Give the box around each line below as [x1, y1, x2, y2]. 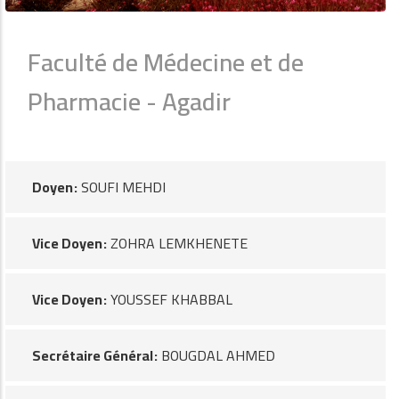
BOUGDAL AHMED [158, 342, 275, 370]
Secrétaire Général [32, 342, 153, 370]
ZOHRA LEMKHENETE [107, 230, 248, 257]
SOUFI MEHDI [77, 174, 166, 201]
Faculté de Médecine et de [28, 39, 304, 86]
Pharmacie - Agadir [28, 78, 231, 126]
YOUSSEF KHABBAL [107, 286, 232, 313]
